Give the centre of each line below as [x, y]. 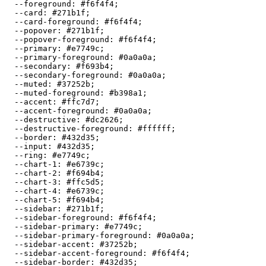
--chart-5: [36, 199]
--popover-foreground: [62, 39]
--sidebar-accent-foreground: [78, 253]
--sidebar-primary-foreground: [81, 235]
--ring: [28, 155]
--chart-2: [36, 173]
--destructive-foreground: [71, 128]
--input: [31, 146]
